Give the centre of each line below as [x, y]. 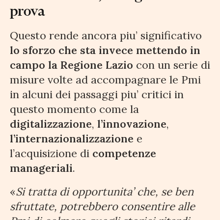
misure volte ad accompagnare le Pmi [105, 80]
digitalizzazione [51, 124]
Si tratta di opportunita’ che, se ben [105, 192]
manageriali [41, 168]
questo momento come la [74, 109]
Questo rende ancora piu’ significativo [106, 36]
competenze [124, 153]
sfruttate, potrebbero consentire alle [102, 206]
